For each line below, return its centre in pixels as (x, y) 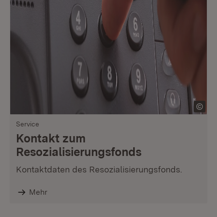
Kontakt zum (51, 138)
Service (28, 124)
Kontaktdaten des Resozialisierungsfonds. (99, 169)
